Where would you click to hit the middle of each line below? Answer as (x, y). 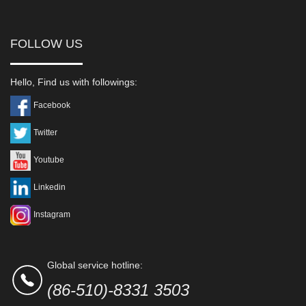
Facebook (52, 106)
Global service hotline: (95, 265)
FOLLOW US (46, 43)
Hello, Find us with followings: (74, 82)
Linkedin (50, 187)
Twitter (45, 133)
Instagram (52, 215)
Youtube (49, 160)
